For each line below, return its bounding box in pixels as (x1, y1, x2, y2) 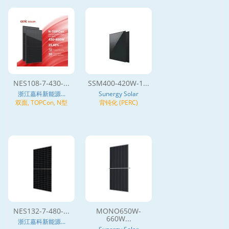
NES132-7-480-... (13, 205, 70, 216)
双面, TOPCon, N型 (15, 98, 67, 107)
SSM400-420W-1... (88, 78, 149, 88)
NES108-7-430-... (13, 78, 70, 88)
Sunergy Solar (99, 89, 139, 98)
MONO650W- (96, 205, 141, 216)
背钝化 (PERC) (99, 98, 138, 107)
